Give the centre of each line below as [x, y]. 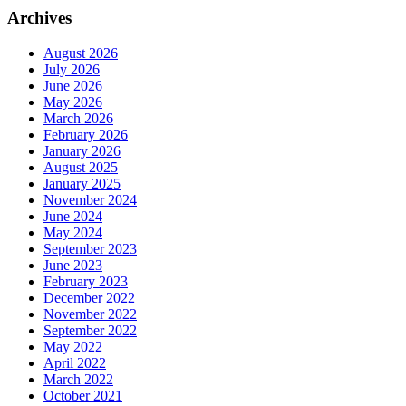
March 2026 [78, 118]
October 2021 [83, 395]
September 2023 [90, 248]
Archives [39, 18]
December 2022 [89, 297]
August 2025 [81, 167]
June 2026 [73, 85]
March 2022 [78, 379]
